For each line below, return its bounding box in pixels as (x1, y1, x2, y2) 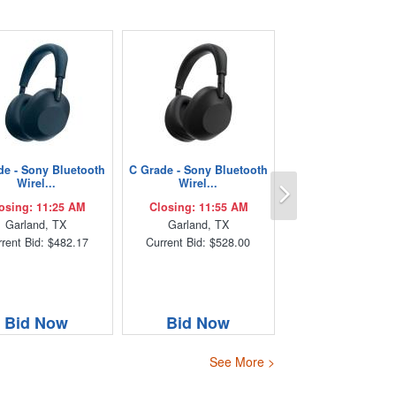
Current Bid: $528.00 (146, 233, 251, 250)
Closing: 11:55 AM (148, 198, 247, 215)
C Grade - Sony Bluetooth (128, 161, 268, 178)
